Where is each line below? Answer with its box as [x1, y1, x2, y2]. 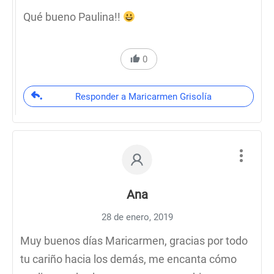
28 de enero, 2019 [101, 212, 173, 223]
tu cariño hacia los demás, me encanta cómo [20, 253, 237, 265]
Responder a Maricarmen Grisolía [75, 91, 212, 102]
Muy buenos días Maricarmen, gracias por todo [20, 234, 248, 247]
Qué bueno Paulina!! [23, 10, 123, 23]
